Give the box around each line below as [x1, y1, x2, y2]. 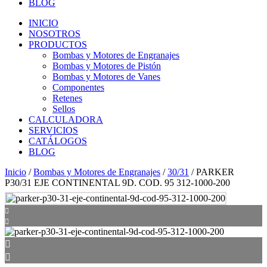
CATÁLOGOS [29, 136, 87, 146]
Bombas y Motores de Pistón [52, 61, 161, 71]
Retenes [52, 93, 82, 103]
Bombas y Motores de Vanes [52, 72, 160, 82]
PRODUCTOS [29, 39, 87, 49]
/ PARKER [189, 167, 234, 177]
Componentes [52, 82, 104, 92]
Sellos [52, 104, 75, 114]
